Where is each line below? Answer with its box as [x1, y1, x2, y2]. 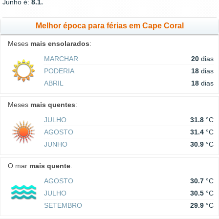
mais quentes [30, 101, 75, 109]
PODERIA [44, 67, 74, 75]
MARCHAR [44, 55, 78, 63]
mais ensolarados [30, 40, 89, 47]
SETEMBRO [44, 201, 82, 209]
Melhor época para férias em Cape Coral [35, 22, 184, 30]
